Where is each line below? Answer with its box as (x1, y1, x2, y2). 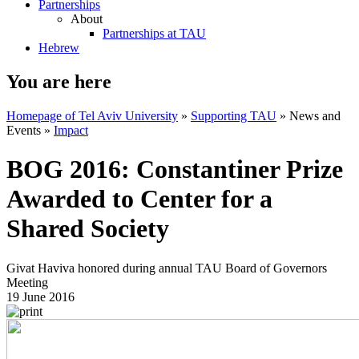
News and (289, 108, 341, 123)
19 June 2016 (6, 289, 75, 304)
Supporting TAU (191, 108, 276, 123)
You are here (6, 71, 111, 92)
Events (6, 123, 41, 137)
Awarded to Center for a (6, 184, 272, 214)
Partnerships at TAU (103, 26, 206, 40)
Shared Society (6, 214, 169, 244)
